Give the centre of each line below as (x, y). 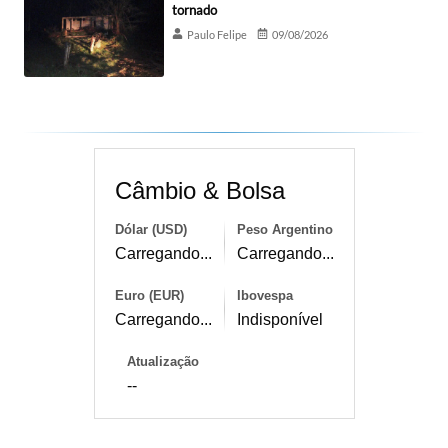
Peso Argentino (284, 229)
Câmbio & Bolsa (199, 190)
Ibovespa (264, 295)
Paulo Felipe (217, 34)
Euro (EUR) (149, 295)
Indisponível (279, 319)
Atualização (162, 361)
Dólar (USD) (150, 229)
